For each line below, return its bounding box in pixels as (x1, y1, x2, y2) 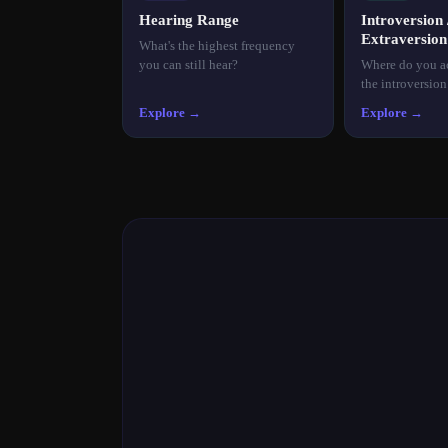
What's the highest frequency (139, 37, 295, 53)
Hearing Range (139, 11, 239, 28)
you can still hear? (139, 56, 238, 72)
